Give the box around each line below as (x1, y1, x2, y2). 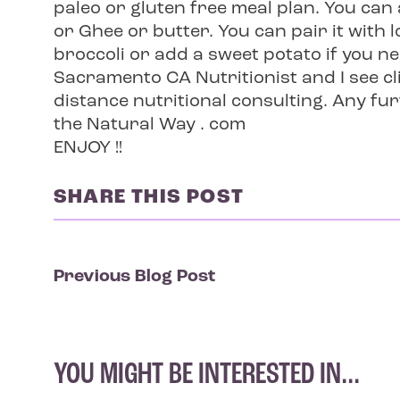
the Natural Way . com (54, 116, 246, 134)
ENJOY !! (54, 139, 122, 157)
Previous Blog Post (54, 268, 215, 286)
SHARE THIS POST (54, 187, 244, 208)
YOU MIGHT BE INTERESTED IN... (54, 360, 360, 391)
